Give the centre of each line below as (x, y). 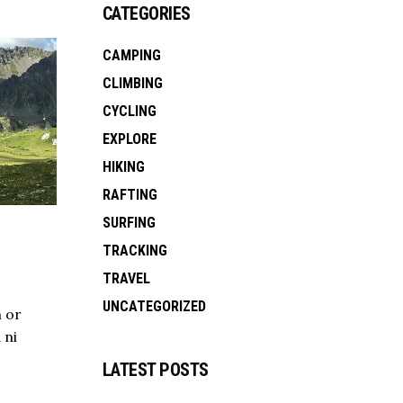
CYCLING (129, 111)
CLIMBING (132, 83)
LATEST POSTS (155, 369)
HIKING (123, 166)
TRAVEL (126, 278)
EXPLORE (129, 139)
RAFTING (130, 194)
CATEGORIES (146, 13)
